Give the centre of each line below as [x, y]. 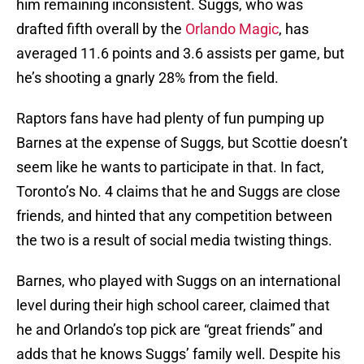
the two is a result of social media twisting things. [174, 240]
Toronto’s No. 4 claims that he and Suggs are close [178, 192]
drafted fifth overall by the [101, 29]
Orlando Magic [232, 29]
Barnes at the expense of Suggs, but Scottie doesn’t [182, 143]
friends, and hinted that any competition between [174, 216]
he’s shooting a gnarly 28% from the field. [147, 78]
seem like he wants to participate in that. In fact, [170, 167]
